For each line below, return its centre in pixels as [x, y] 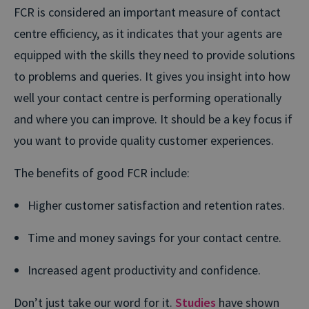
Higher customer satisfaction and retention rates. [156, 205]
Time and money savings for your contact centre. [154, 237]
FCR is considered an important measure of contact [147, 12]
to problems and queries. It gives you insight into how [152, 76]
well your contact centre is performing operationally [148, 97]
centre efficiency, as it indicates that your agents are [148, 33]
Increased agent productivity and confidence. [144, 270]
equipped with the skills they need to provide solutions [154, 54]
